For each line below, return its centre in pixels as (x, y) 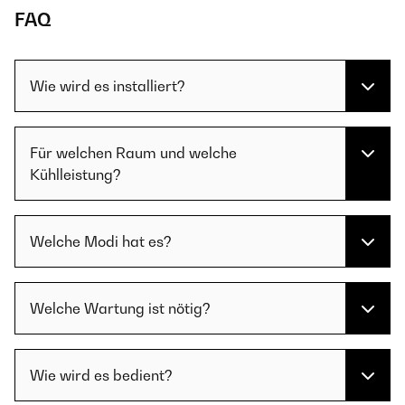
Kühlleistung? (75, 175)
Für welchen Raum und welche (133, 153)
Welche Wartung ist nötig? (120, 309)
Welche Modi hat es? (101, 242)
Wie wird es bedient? (101, 376)
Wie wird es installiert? (108, 86)
